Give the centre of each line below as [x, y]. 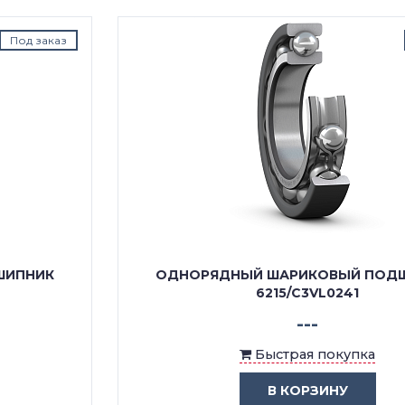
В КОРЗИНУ [202, 391]
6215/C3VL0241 [202, 293]
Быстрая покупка [208, 355]
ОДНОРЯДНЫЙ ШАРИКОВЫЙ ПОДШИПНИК [202, 275]
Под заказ [339, 41]
